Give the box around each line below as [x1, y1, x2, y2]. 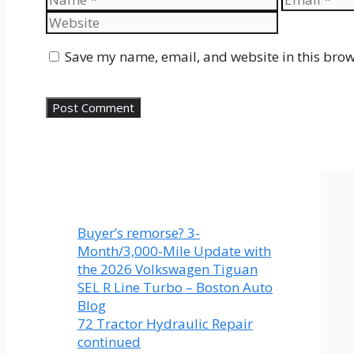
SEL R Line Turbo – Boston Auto [77, 278, 273, 297]
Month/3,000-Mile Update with [77, 242, 271, 261]
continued [77, 333, 141, 352]
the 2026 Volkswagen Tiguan [77, 260, 258, 279]
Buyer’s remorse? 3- [77, 224, 200, 243]
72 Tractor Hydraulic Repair [77, 314, 253, 333]
